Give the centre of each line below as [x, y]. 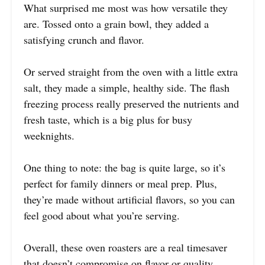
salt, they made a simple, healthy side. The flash [127, 87]
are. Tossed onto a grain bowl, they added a [116, 23]
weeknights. [49, 135]
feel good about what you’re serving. [102, 215]
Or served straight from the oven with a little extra [131, 71]
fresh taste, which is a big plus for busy [108, 119]
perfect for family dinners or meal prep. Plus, [120, 183]
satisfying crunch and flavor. [84, 39]
